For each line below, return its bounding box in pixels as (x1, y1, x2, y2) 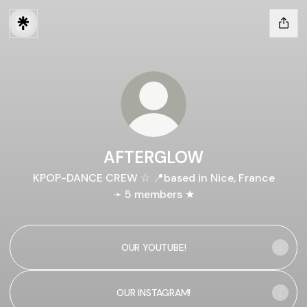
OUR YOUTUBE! (121, 241, 186, 254)
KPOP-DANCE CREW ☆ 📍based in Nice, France (32, 171, 275, 185)
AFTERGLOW (103, 147, 204, 168)
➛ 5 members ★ (112, 187, 195, 201)
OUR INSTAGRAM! (116, 286, 191, 299)
